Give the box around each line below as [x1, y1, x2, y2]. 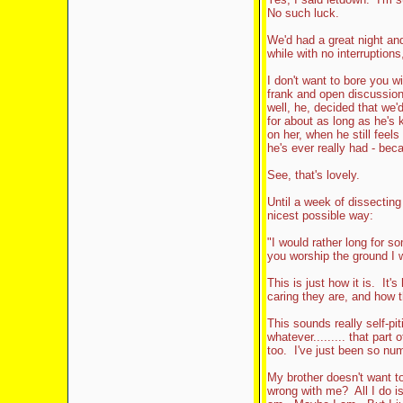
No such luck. [266, 6, 339, 20]
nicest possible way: [266, 209, 373, 222]
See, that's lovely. [266, 168, 360, 182]
